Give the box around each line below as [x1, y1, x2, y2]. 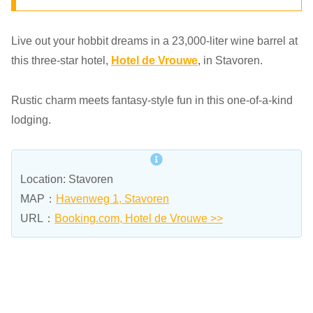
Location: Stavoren [20, 173, 113, 186]
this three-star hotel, [11, 54, 111, 66]
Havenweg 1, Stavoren [56, 193, 169, 205]
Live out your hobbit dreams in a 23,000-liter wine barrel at [11, 34, 298, 47]
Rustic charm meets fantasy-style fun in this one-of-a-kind [11, 94, 293, 106]
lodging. [11, 113, 51, 126]
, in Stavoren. [198, 54, 263, 66]
